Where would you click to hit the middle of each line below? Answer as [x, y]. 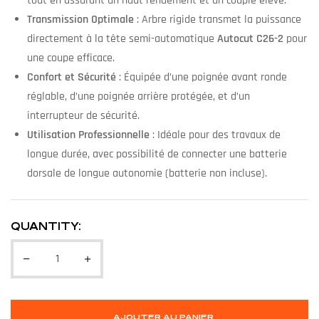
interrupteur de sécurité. [83, 116]
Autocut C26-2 [250, 39]
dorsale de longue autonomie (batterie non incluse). [147, 174]
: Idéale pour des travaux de [215, 135]
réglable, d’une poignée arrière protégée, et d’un [138, 97]
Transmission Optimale [80, 20]
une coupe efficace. [70, 58]
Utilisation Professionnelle [88, 135]
